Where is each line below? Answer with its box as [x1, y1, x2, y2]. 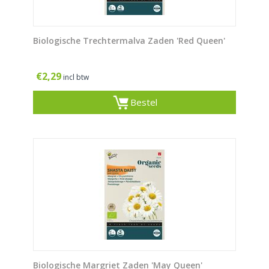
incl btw [63, 72, 89, 83]
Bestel [130, 96, 157, 109]
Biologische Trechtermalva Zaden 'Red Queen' [33, 35, 225, 47]
